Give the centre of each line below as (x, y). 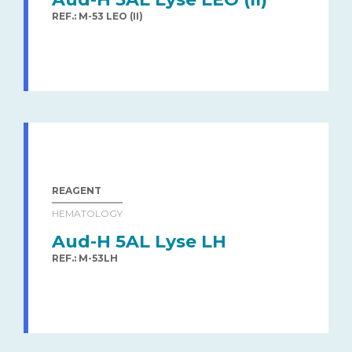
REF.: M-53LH (85, 258)
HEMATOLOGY (87, 213)
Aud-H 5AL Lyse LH (139, 241)
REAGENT (77, 190)
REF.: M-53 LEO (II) (97, 16)
